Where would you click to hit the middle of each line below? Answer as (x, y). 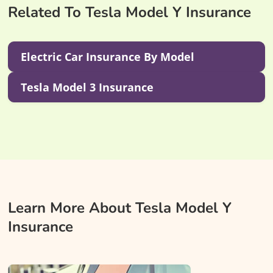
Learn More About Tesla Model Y (119, 207)
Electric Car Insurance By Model (107, 56)
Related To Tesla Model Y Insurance (129, 12)
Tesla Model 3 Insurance (87, 87)
